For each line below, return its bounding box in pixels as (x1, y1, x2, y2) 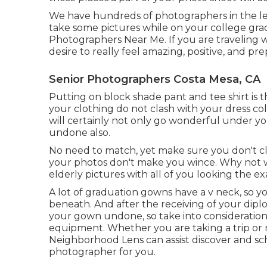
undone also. (49, 127, 110, 138)
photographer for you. (49, 246, 156, 257)
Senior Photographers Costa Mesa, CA (49, 73, 260, 86)
